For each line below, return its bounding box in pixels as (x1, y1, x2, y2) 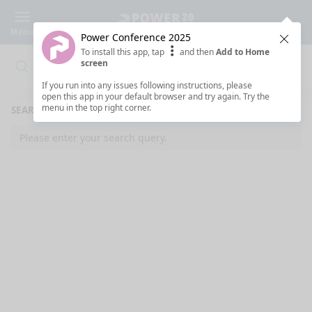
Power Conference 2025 (81, 31, 191, 44)
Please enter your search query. (19, 131, 167, 144)
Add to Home (216, 46, 270, 58)
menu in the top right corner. (42, 102, 151, 114)
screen (81, 57, 108, 69)
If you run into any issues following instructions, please (42, 79, 252, 91)
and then (178, 46, 216, 58)
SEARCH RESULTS (11, 104, 90, 116)
